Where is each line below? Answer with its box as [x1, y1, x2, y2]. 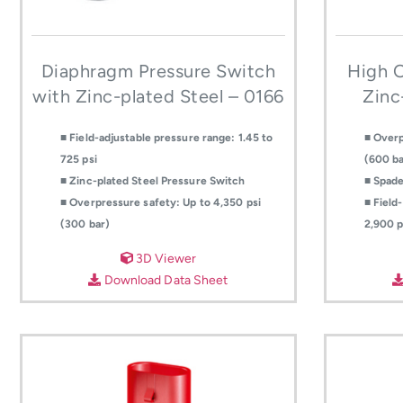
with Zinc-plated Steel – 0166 [32, 85, 284, 108]
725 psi [60, 153, 97, 166]
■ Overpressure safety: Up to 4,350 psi [60, 196, 261, 210]
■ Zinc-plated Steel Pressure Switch [60, 175, 246, 188]
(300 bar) [60, 218, 110, 231]
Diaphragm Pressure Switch [40, 60, 276, 83]
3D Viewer [132, 250, 196, 266]
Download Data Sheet [101, 272, 228, 288]
